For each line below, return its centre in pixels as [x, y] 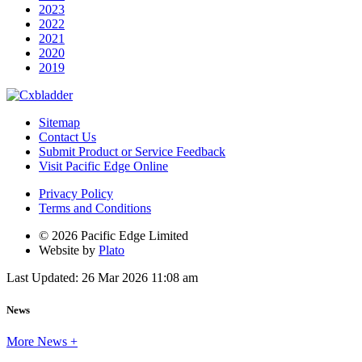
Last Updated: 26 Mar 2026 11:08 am [102, 278]
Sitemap [59, 123]
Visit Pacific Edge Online [103, 166]
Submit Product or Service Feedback [132, 152]
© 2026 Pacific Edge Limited [114, 236]
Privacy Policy [76, 194]
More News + [42, 341]
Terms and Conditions [95, 208]
